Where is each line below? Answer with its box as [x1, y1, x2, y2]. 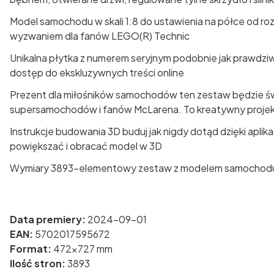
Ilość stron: [10, 257, 67, 270]
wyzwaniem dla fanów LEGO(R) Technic [10, 29, 190, 42]
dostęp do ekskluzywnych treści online [10, 66, 184, 79]
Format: [10, 242, 53, 255]
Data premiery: [10, 213, 87, 226]
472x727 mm [53, 242, 113, 255]
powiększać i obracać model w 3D [10, 139, 162, 152]
